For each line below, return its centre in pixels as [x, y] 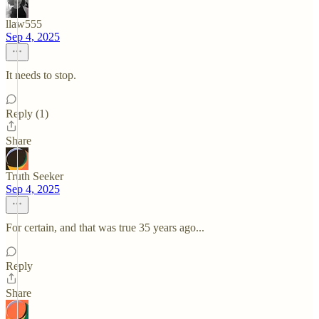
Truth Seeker [35, 176]
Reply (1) [27, 114]
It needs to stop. [41, 75]
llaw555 [24, 24]
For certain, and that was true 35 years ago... [105, 228]
